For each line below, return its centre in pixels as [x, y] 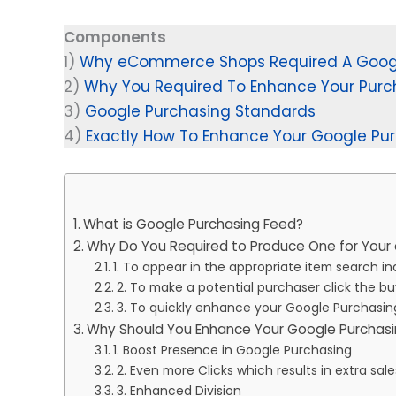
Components [115, 38]
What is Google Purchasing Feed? [194, 224]
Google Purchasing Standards [200, 112]
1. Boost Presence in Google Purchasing [234, 350]
